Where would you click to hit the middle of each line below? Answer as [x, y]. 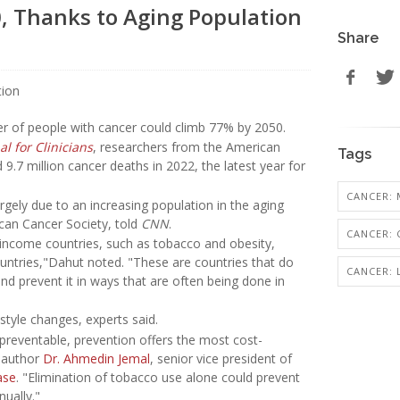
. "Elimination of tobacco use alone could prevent [158, 377]
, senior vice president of [221, 358]
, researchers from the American [187, 147]
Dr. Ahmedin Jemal [96, 358]
